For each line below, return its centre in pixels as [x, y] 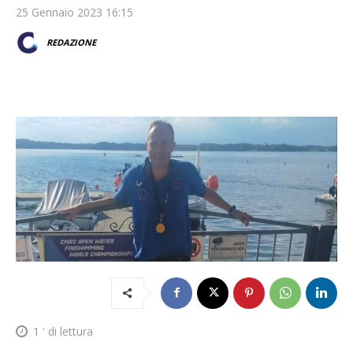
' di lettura [66, 332]
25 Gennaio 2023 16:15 [74, 12]
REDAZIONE [71, 42]
